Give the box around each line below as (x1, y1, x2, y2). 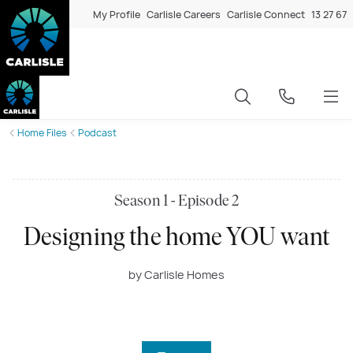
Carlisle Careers (147, 7, 221, 21)
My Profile (93, 7, 140, 21)
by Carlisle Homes (128, 266, 225, 283)
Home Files (17, 125, 67, 139)
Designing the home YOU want (23, 225, 330, 251)
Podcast (78, 125, 117, 139)
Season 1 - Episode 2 (113, 193, 240, 210)
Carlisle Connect (227, 7, 305, 21)
